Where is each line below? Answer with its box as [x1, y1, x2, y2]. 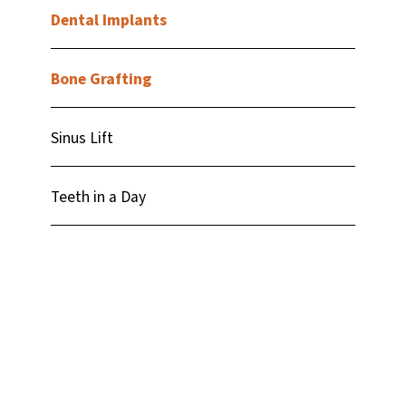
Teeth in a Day [51, 185, 147, 208]
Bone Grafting [51, 67, 152, 91]
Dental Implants [51, 8, 168, 32]
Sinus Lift [51, 126, 114, 150]
